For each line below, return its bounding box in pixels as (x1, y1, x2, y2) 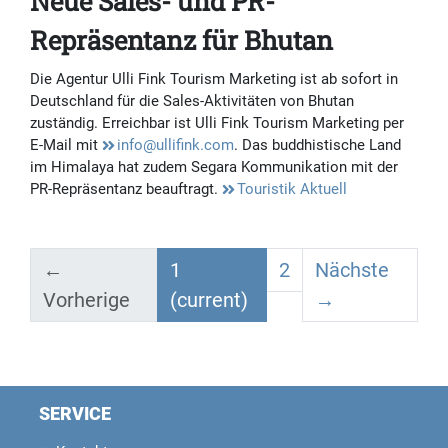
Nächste (315, 258, 390, 283)
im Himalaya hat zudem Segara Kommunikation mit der (30, 158, 398, 177)
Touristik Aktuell (237, 180, 347, 199)
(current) (169, 288, 248, 313)
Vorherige (43, 288, 130, 313)
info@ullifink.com (117, 136, 234, 155)
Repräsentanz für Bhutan (30, 23, 333, 58)
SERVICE (39, 403, 111, 425)
